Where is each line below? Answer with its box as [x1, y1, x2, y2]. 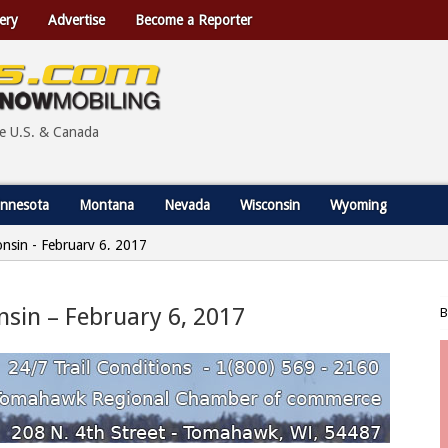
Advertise [48, 12, 105, 28]
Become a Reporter [135, 12, 252, 28]
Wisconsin [240, 197, 300, 213]
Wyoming [330, 197, 387, 213]
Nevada [164, 197, 210, 213]
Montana [79, 197, 134, 213]
